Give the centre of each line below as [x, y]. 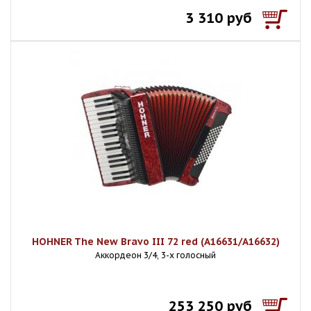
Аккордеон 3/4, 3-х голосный [155, 255]
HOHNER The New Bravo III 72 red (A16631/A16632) [155, 242]
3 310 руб [219, 18]
